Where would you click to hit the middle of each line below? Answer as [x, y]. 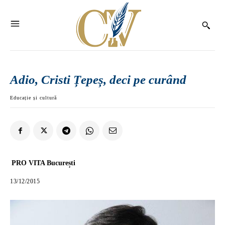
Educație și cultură [33, 98]
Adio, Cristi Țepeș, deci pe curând [98, 80]
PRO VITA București [43, 163]
